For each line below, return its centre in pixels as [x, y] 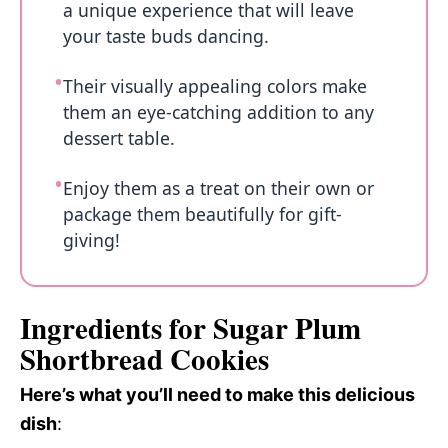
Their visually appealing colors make [215, 86]
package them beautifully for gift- [202, 214]
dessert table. [119, 138]
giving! [91, 240]
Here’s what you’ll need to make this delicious [217, 394]
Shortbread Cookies [144, 358]
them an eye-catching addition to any [218, 112]
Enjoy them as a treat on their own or [218, 188]
